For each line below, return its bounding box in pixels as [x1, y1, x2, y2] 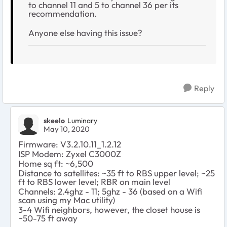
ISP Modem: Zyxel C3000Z [18, 148, 121, 159]
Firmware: [18, 138, 60, 149]
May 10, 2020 [44, 124, 90, 134]
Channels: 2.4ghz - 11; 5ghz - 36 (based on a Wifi [18, 185, 202, 197]
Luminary [67, 116, 97, 126]
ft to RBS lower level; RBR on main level [18, 176, 170, 187]
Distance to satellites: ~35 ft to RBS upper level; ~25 [18, 167, 215, 178]
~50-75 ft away [18, 212, 78, 223]
